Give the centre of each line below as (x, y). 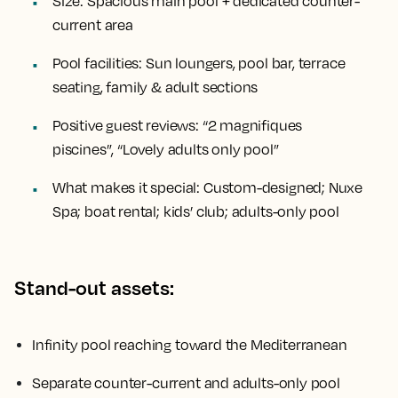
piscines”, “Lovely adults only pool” (166, 149)
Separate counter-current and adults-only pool (186, 383)
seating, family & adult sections (155, 87)
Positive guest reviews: (126, 125)
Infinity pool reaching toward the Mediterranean (190, 345)
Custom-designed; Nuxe (282, 187)
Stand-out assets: (94, 287)
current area (93, 25)
